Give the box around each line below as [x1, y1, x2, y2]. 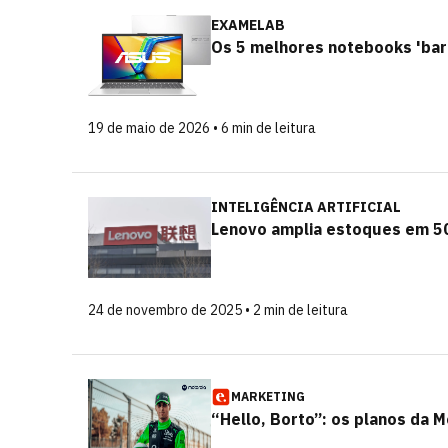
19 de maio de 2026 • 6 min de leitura [88, 119, 316, 137]
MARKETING [231, 389, 305, 404]
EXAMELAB [211, 16, 285, 34]
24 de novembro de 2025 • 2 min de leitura [88, 301, 348, 319]
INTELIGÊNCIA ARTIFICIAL [211, 198, 401, 216]
